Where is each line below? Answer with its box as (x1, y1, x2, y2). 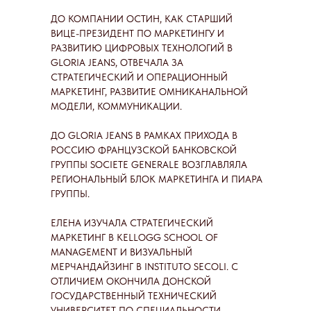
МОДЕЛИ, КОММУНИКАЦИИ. (51, 101, 182, 112)
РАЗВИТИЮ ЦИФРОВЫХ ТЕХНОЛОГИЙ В (51, 42, 233, 53)
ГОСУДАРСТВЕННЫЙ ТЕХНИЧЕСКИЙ (51, 290, 217, 301)
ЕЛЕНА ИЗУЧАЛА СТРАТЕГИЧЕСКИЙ (51, 217, 213, 228)
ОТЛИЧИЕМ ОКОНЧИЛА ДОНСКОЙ (51, 276, 211, 287)
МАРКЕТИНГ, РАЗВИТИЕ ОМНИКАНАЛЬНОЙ (51, 86, 248, 97)
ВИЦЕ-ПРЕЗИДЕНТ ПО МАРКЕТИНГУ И (51, 28, 224, 39)
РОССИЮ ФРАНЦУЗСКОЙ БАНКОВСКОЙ (51, 144, 237, 155)
